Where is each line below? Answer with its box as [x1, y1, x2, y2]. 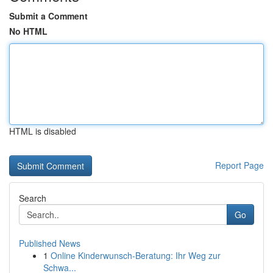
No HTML [9, 25, 48, 37]
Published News [19, 237, 80, 249]
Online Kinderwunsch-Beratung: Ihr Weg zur [51, 249, 221, 261]
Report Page [215, 159, 264, 171]
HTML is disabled [9, 125, 76, 137]
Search [19, 192, 46, 204]
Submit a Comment [9, 10, 88, 22]
